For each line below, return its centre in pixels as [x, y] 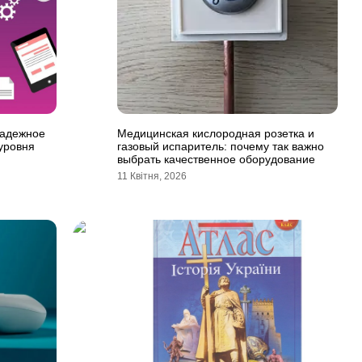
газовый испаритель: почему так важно [221, 146]
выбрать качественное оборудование [216, 159]
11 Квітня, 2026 [152, 176]
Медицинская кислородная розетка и [216, 133]
